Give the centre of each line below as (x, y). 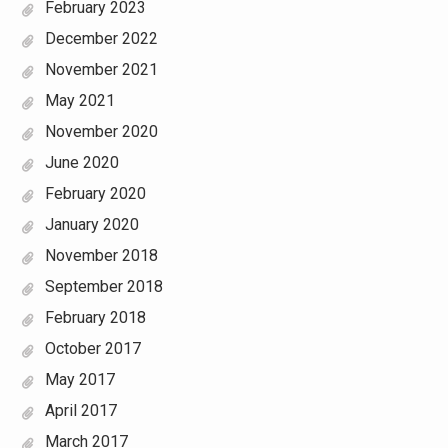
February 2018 (95, 318)
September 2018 (103, 287)
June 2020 (81, 163)
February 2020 (95, 194)
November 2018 (101, 256)
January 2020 (91, 225)
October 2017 (92, 349)
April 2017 (80, 411)
